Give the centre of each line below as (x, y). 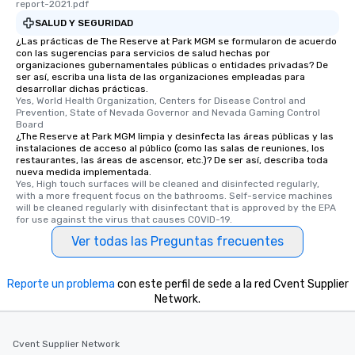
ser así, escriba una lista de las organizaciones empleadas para (160, 77)
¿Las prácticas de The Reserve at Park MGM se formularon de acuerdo (176, 41)
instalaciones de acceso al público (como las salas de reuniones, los (170, 148)
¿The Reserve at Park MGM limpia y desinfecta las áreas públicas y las (175, 136)
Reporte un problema (61, 284)
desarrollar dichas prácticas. (82, 89)
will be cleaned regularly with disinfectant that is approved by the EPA (176, 208)
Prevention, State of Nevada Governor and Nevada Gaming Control (168, 113)
